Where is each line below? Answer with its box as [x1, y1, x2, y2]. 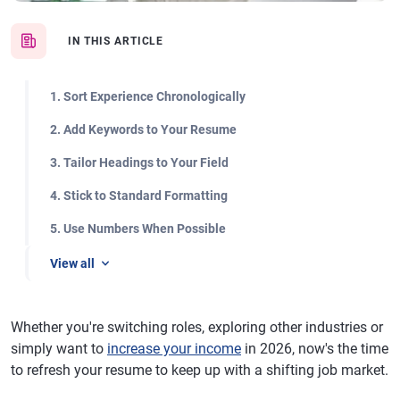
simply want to [11, 340, 107, 357]
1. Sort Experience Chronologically [50, 89, 246, 104]
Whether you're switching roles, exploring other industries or [11, 319, 383, 336]
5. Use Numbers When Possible [50, 221, 226, 236]
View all [50, 255, 95, 271]
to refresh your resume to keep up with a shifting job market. [11, 362, 388, 379]
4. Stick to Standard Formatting [50, 188, 228, 203]
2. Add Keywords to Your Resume [50, 122, 237, 137]
